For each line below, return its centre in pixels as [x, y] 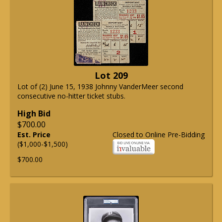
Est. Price [34, 135]
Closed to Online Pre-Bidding [159, 135]
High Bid [34, 114]
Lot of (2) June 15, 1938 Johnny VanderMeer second [100, 87]
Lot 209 [111, 76]
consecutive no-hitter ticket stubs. [71, 96]
